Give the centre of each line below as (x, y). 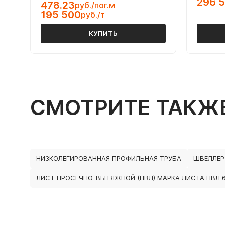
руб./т (93, 15)
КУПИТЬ (103, 33)
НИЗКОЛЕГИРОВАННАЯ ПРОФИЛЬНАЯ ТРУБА (109, 158)
